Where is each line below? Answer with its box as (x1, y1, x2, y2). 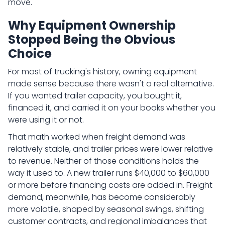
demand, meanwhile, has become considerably (8, 191, 195, 203)
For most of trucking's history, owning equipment (8, 66, 197, 77)
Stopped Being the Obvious (8, 31, 175, 48)
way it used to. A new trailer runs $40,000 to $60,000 (8, 167, 209, 179)
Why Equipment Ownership (8, 17, 176, 34)
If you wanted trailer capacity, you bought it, (8, 90, 182, 101)
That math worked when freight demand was (8, 131, 185, 143)
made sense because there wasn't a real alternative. (8, 78, 214, 89)
